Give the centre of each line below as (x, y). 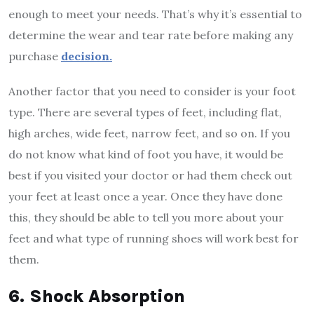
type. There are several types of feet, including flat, (145, 112)
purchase (35, 56)
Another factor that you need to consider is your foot (152, 91)
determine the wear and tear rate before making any (151, 35)
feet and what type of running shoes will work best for (153, 238)
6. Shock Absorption (97, 296)
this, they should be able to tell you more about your (146, 217)
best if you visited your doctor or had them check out (150, 175)
